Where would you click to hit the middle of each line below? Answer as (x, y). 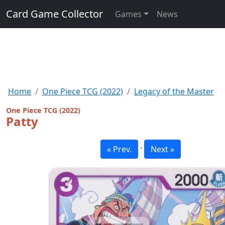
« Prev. (119, 149)
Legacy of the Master (174, 91)
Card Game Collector (54, 14)
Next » (162, 149)
